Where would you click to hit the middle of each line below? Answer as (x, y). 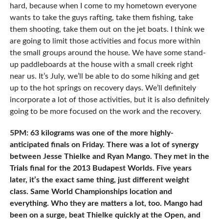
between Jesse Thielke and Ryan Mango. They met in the (109, 157)
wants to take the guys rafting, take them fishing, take (101, 18)
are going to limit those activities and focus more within (105, 41)
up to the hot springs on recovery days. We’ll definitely (103, 88)
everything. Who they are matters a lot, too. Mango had (106, 204)
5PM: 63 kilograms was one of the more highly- (91, 133)
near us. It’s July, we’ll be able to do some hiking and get (104, 77)
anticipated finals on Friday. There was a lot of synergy (104, 145)
